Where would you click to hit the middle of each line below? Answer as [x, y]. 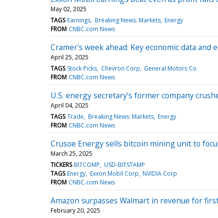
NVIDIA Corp [160, 173]
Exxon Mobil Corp [114, 173]
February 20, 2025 [75, 210]
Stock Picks [82, 68]
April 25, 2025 [70, 57]
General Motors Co [170, 68]
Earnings [79, 20]
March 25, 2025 [72, 153]
